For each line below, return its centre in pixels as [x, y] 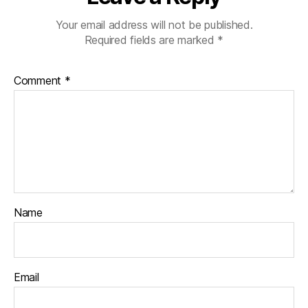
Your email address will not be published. [154, 25]
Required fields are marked [151, 40]
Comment [39, 80]
